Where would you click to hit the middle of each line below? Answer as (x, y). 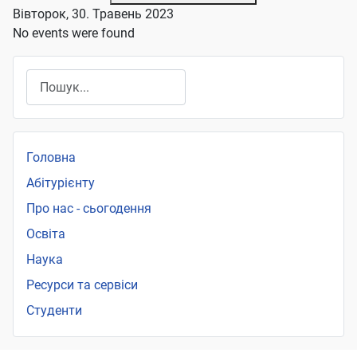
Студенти (54, 311)
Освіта (46, 234)
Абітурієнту (61, 183)
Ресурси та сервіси (82, 285)
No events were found (74, 33)
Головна (51, 158)
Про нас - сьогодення (89, 209)
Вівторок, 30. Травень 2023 (93, 14)
